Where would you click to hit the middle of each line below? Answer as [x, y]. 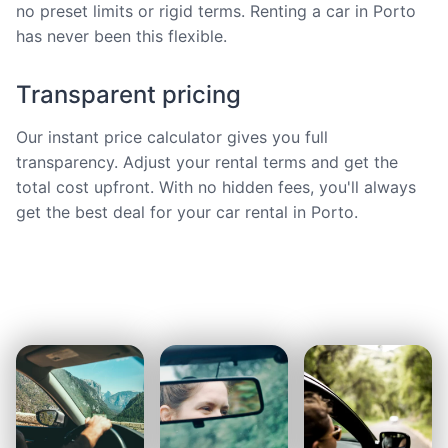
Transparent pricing [128, 95]
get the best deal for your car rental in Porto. [187, 212]
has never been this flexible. [121, 36]
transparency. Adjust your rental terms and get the [207, 162]
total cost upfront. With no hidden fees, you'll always [216, 187]
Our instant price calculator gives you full [172, 137]
